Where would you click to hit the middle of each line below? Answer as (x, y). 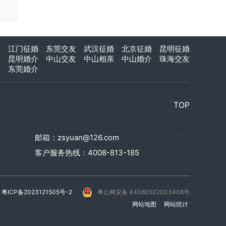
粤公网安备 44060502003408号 (144, 192)
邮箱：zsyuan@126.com (77, 138)
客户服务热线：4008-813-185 (87, 153)
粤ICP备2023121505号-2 (37, 192)
